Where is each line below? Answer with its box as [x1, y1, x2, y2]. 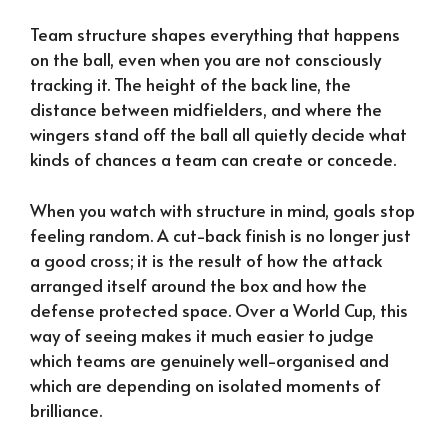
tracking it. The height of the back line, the [30, 72, 351, 97]
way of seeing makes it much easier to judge [30, 322, 374, 347]
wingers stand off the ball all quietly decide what [30, 122, 407, 147]
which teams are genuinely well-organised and [30, 347, 389, 372]
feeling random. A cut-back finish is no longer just [30, 222, 411, 247]
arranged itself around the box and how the [30, 272, 367, 297]
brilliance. [30, 397, 102, 422]
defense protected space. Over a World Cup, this [30, 297, 408, 322]
